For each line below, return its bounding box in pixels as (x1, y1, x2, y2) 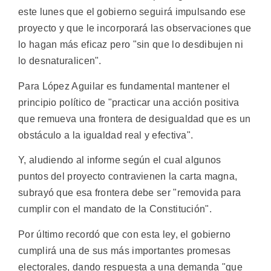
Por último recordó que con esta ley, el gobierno (18, 229, 231, 240)
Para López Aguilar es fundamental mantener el (18, 80, 230, 91)
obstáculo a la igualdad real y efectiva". (18, 129, 194, 140)
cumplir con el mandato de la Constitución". (18, 204, 212, 215)
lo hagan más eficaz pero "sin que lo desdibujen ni (18, 39, 243, 50)
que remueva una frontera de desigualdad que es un (18, 113, 251, 124)
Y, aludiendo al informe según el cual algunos (18, 155, 221, 166)
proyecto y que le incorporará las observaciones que (18, 23, 252, 34)
